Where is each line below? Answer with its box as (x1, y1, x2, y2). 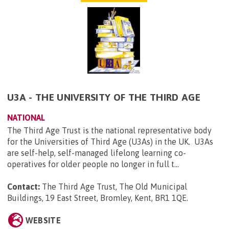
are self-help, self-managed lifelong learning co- (7, 148, 186, 157)
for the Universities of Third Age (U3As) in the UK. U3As (7, 136, 213, 146)
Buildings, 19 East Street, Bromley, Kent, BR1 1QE (7, 193, 187, 202)
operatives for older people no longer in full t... (7, 159, 179, 169)
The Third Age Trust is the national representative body (7, 125, 212, 135)
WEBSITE (25, 215, 61, 225)
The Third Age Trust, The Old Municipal (42, 181, 187, 191)
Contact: (7, 181, 40, 191)
